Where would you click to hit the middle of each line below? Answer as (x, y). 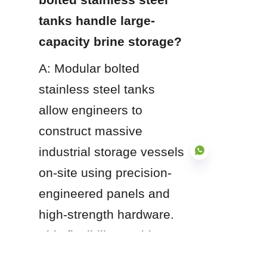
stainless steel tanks (97, 89)
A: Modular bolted (89, 68)
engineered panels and (104, 193)
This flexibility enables (102, 235)
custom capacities (90, 256)
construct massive (91, 131)
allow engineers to (91, 110)
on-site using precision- (105, 172)
